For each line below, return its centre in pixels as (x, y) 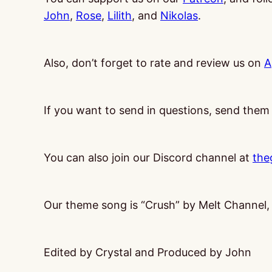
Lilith (120, 15)
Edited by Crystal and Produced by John (148, 252)
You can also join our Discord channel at (148, 158)
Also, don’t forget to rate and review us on (154, 63)
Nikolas (179, 15)
